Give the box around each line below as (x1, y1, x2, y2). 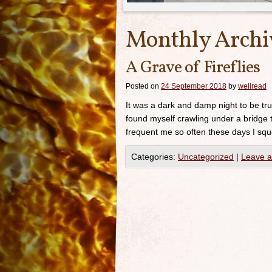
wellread (238, 82, 267, 90)
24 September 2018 (161, 82, 226, 90)
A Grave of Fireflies (126, 56, 260, 80)
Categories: (131, 152, 178, 161)
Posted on (126, 82, 159, 90)
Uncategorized (178, 152, 234, 161)
